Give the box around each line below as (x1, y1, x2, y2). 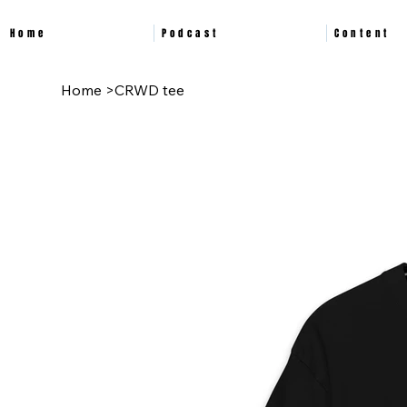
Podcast (161, 25, 220, 41)
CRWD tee (114, 81, 185, 100)
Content (333, 25, 391, 41)
